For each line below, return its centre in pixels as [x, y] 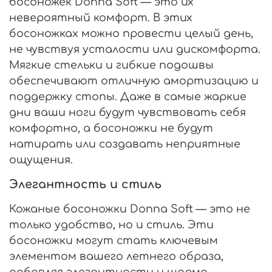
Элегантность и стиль [85, 184]
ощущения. [41, 159]
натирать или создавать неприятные [125, 144]
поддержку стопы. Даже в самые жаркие [128, 96]
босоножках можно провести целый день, [131, 33]
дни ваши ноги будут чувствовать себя [127, 112]
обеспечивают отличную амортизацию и [134, 80]
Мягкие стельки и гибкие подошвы [111, 65]
